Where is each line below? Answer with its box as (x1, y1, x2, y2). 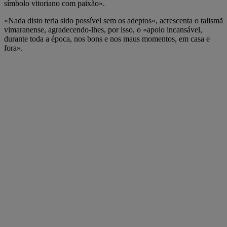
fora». (4, 43, 23, 52)
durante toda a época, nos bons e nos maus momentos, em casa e (4, 34, 210, 43)
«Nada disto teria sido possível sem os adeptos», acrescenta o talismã (4, 16, 223, 25)
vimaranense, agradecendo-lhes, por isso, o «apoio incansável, (4, 25, 202, 34)
